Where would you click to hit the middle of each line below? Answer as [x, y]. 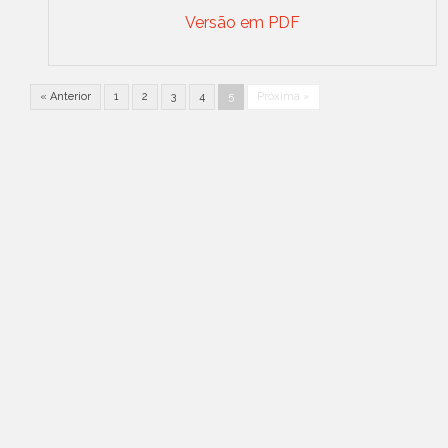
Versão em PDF [242, 22]
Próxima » [283, 96]
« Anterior [65, 96]
